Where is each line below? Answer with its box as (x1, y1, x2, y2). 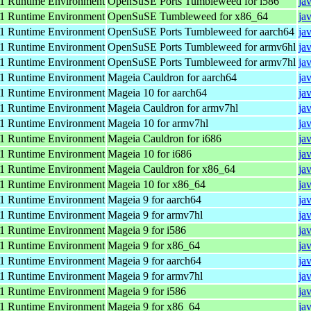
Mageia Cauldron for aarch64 (108, 71, 237, 83)
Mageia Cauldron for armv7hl (108, 101, 238, 114)
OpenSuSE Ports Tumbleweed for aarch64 (108, 25, 294, 37)
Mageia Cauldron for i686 (108, 132, 221, 144)
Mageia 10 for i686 (108, 147, 192, 160)
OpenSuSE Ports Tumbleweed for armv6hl (108, 40, 296, 53)
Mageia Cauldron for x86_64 (108, 162, 235, 175)
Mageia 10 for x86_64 (108, 178, 205, 190)
